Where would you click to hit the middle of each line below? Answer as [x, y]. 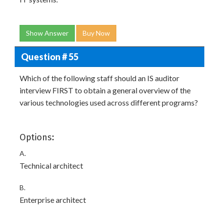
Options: [37, 137]
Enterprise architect [53, 200]
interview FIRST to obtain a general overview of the [105, 90]
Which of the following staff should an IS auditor [99, 78]
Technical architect [51, 165]
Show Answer [47, 33]
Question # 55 [49, 56]
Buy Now [96, 33]
